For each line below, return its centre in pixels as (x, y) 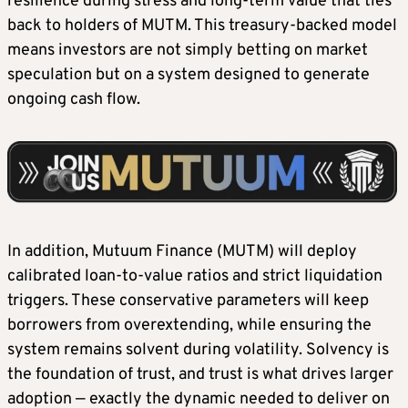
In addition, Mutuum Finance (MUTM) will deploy (182, 251)
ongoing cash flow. (74, 100)
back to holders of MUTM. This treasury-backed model (202, 26)
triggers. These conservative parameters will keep (188, 301)
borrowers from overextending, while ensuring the (189, 325)
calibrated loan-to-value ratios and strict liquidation (195, 276)
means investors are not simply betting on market (188, 51)
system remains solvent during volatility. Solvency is (198, 350)
